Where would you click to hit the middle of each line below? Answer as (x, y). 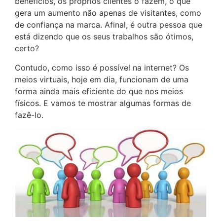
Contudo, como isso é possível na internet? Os (102, 67)
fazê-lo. (29, 115)
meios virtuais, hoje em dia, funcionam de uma (102, 79)
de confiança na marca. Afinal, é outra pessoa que (109, 25)
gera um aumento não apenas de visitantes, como (108, 13)
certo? (27, 49)
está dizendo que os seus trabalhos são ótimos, (104, 37)
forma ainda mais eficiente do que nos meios (99, 91)
